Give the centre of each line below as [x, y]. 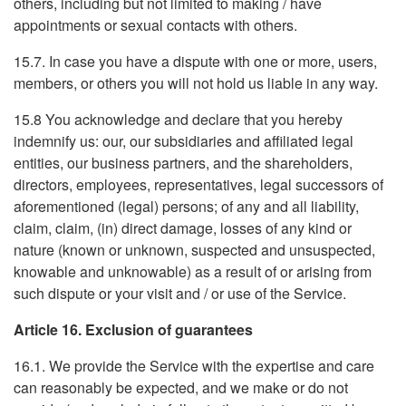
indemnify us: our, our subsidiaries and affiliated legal [184, 141]
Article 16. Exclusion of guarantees [133, 329]
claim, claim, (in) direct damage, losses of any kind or [183, 228]
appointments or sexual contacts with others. [155, 25]
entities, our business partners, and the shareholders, [183, 163]
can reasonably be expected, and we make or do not [181, 387]
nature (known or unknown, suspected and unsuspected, [194, 250]
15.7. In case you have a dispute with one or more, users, [195, 61]
